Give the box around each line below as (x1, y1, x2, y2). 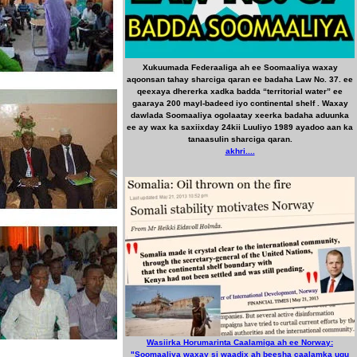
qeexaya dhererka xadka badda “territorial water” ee (137, 87, 343, 96)
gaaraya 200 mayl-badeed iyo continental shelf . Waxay (131, 99, 348, 108)
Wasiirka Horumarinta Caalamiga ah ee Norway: (147, 338, 333, 347)
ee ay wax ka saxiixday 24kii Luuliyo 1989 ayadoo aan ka (127, 123, 353, 131)
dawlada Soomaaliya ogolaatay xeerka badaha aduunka (131, 111, 349, 120)
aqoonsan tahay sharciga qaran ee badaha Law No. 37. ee (127, 75, 353, 84)
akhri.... (225, 147, 255, 155)
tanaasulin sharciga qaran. (187, 135, 292, 143)
